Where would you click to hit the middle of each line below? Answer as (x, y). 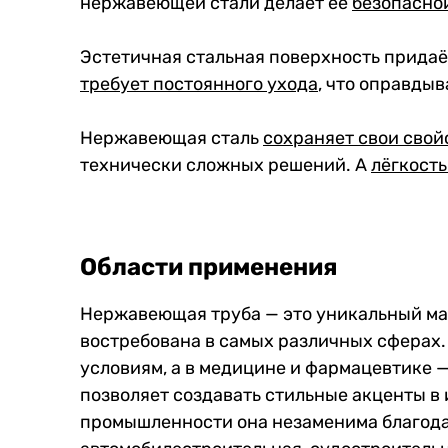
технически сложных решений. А (225, 164)
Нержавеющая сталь (171, 137)
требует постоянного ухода (199, 83)
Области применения (209, 266)
